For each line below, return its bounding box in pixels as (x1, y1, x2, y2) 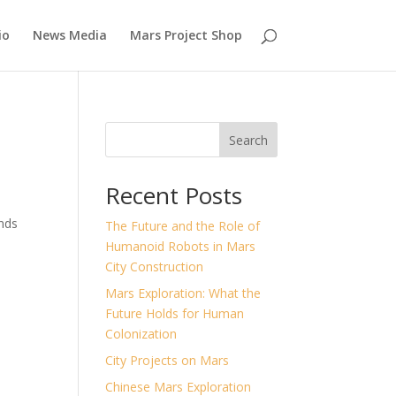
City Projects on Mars (105, 352, 230, 369)
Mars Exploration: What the (105, 285, 262, 301)
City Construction (105, 258, 204, 275)
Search (228, 131, 268, 148)
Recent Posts (105, 179, 243, 211)
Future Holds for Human (105, 305, 245, 322)
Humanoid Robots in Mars (105, 238, 256, 255)
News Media (32, 27, 107, 43)
